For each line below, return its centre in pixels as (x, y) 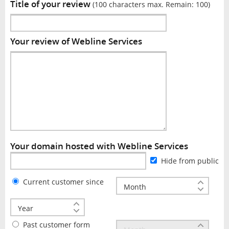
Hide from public (189, 161)
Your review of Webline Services (76, 41)
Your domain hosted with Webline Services (99, 146)
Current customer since (63, 182)
